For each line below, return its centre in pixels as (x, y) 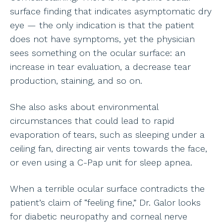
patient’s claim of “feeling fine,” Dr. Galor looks (105, 202)
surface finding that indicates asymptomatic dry (111, 11)
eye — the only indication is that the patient (102, 25)
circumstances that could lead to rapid (92, 120)
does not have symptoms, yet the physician (102, 39)
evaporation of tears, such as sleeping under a (107, 134)
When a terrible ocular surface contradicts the (107, 188)
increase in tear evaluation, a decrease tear (100, 66)
